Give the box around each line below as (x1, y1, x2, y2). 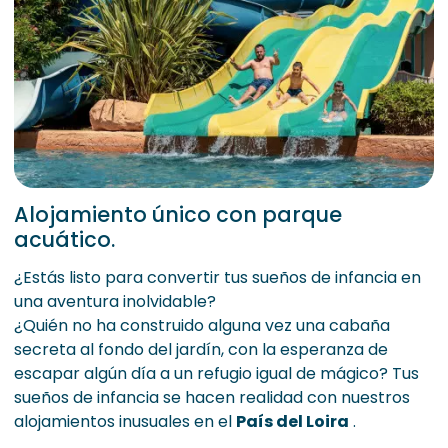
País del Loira (236, 410, 349, 434)
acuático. (14, 225, 115, 255)
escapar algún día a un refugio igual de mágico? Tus (14, 362, 419, 386)
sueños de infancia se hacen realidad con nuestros (14, 386, 410, 410)
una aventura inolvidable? (14, 290, 216, 314)
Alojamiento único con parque (14, 200, 342, 230)
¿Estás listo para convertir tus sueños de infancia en (14, 266, 421, 290)
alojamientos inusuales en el (14, 410, 236, 434)
